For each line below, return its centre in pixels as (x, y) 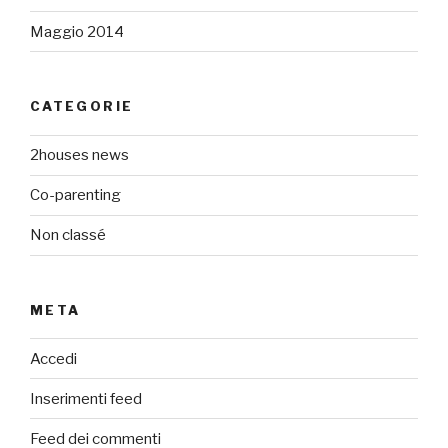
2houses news (79, 155)
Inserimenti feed (86, 398)
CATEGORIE (82, 106)
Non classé (68, 235)
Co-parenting (75, 195)
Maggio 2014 (77, 31)
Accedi (53, 358)
